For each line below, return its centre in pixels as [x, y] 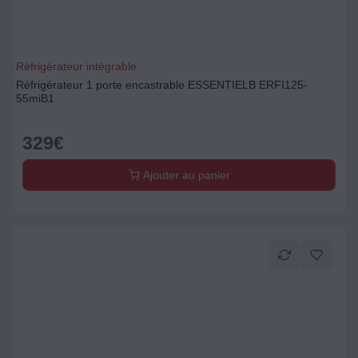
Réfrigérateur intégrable [76, 66]
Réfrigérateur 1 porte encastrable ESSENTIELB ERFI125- [162, 85]
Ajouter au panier [185, 175]
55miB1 [35, 98]
